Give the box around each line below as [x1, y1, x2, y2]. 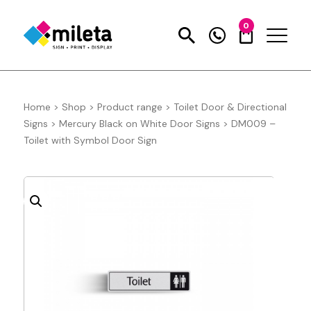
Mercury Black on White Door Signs [58, 117, 220, 131]
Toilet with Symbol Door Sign [23, 134, 157, 147]
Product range [96, 101, 162, 114]
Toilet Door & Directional [173, 101, 287, 114]
